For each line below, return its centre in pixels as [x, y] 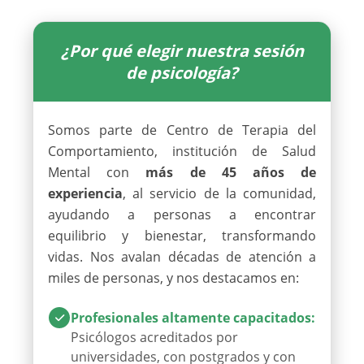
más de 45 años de [231, 172]
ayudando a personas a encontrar [182, 214]
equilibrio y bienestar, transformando [182, 235]
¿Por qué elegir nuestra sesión [182, 50]
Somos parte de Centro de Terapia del [182, 130]
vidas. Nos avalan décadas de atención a [182, 256]
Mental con [97, 172]
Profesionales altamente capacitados [191, 317]
